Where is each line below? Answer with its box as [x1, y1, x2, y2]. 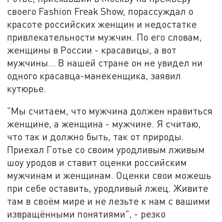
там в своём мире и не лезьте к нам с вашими [7, 195, 211, 207]
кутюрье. [7, 82, 47, 94]
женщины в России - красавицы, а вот [7, 44, 177, 55]
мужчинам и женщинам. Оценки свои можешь [7, 169, 212, 181]
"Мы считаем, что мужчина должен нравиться [7, 105, 213, 117]
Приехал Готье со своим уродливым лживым [7, 144, 205, 156]
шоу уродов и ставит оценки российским [7, 157, 187, 168]
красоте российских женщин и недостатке [7, 18, 197, 30]
